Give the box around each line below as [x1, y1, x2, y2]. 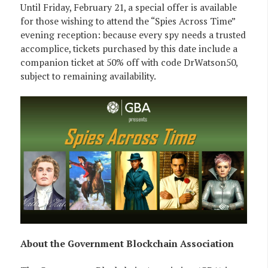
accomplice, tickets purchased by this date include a [20, 42, 237, 55]
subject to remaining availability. [20, 69, 156, 83]
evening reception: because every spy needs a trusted [20, 28, 246, 41]
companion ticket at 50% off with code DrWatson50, [20, 56, 237, 69]
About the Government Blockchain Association [20, 237, 234, 251]
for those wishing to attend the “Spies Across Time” [20, 14, 235, 28]
